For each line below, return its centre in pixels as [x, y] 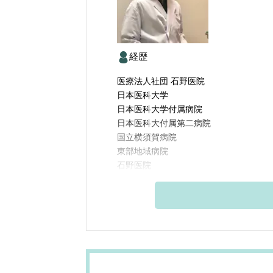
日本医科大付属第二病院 [164, 123]
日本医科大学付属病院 [160, 109]
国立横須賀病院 [147, 137]
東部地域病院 [143, 151]
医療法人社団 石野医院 [161, 81]
